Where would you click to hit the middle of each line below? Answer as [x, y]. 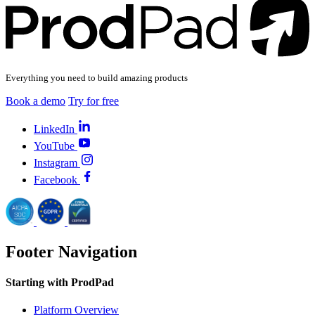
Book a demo [36, 101]
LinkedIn [54, 129]
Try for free [94, 101]
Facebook [56, 179]
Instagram [56, 162]
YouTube [54, 146]
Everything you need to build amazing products [97, 77]
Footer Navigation [71, 251]
